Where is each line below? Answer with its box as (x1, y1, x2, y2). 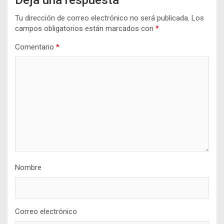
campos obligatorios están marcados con (15, 24, 155, 33)
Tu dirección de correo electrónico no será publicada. (15, 13, 189, 23)
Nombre (15, 163, 41, 172)
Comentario (15, 42, 56, 52)
